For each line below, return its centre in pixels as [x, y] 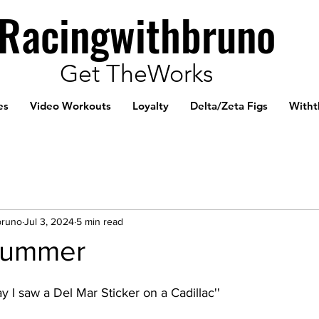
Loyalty [151, 106]
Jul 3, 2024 [49, 221]
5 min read [100, 221]
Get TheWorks [136, 74]
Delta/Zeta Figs [229, 106]
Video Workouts [70, 106]
